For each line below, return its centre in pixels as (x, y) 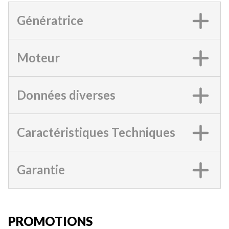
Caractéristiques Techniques (96, 132)
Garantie (41, 169)
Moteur (38, 58)
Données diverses (66, 95)
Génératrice (50, 20)
